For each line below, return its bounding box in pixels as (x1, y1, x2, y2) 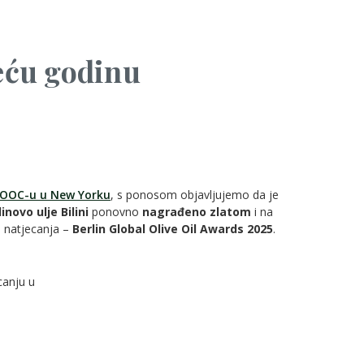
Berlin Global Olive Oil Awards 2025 (72, 221, 273, 236)
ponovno (89, 204, 142, 219)
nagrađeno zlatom (142, 204, 251, 219)
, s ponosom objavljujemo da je (110, 187, 279, 202)
